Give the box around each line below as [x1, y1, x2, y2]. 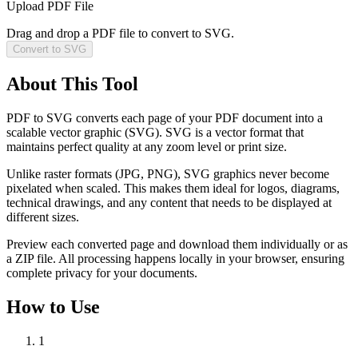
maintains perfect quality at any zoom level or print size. [6, 139, 287, 153]
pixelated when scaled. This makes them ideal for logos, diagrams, [6, 181, 340, 195]
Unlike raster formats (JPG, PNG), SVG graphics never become [6, 166, 329, 181]
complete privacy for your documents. [6, 265, 197, 280]
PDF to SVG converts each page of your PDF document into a [6, 110, 323, 125]
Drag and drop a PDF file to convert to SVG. [6, 26, 234, 40]
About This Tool [6, 73, 138, 94]
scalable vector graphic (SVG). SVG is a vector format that [6, 125, 304, 139]
